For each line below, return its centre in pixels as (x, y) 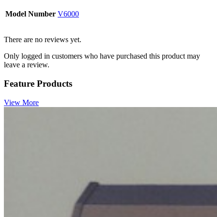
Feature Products (38, 84)
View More (21, 102)
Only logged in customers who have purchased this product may (102, 56)
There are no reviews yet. (43, 40)
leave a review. (27, 65)
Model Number (31, 14)
